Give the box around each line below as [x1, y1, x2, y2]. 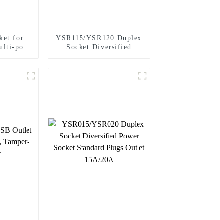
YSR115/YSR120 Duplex [56, 34, 142, 42]
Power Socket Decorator [56, 52, 141, 59]
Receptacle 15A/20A [63, 60, 135, 68]
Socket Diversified [66, 43, 132, 51]
